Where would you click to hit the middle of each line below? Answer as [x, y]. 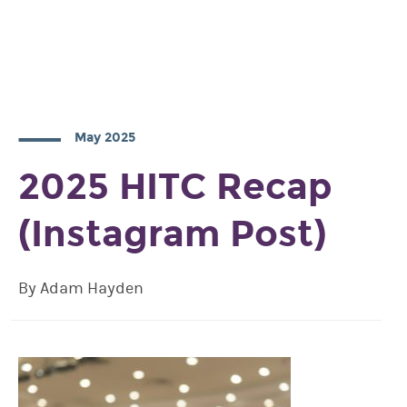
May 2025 [105, 138]
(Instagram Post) [172, 234]
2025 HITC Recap [175, 187]
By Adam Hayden [81, 288]
